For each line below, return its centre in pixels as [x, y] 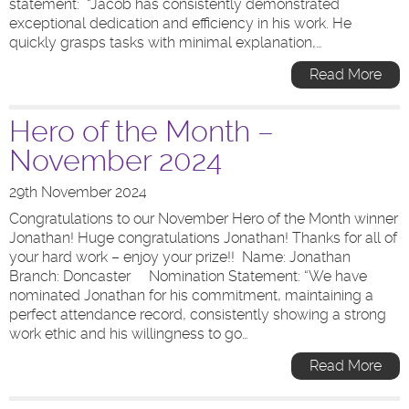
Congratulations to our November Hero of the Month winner [204, 219]
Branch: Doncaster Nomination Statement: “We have [188, 276]
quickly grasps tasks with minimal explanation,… [166, 42]
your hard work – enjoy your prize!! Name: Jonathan [180, 257]
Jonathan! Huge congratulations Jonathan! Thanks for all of [203, 238]
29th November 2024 [78, 192]
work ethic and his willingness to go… [129, 334]
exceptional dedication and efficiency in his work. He [180, 23]
